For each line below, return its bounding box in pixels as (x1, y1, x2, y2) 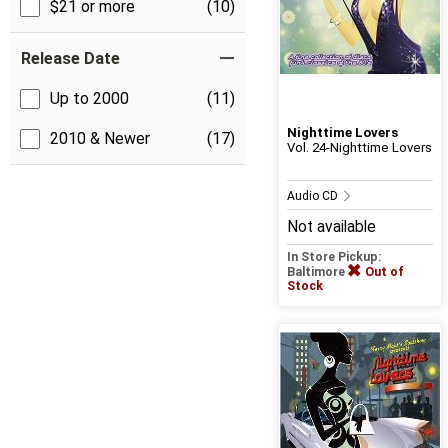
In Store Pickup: (286, 250, 382, 265)
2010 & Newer (50, 129, 150, 149)
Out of (364, 265, 404, 280)
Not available (286, 218, 376, 237)
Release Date (21, 49, 120, 69)
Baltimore (286, 265, 348, 280)
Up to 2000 (50, 89, 129, 109)
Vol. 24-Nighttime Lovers (286, 140, 432, 156)
